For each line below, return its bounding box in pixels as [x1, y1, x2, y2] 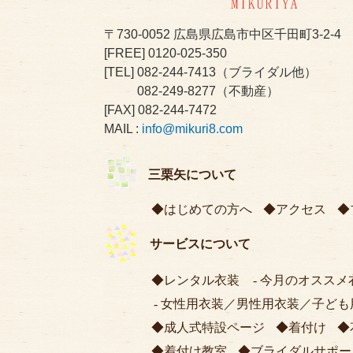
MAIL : [104, 121, 142, 136]
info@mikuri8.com [142, 121, 243, 136]
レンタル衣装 [164, 273, 240, 287]
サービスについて [150, 236, 251, 251]
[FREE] [104, 46, 148, 60]
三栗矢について [148, 168, 236, 182]
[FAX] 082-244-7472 [104, 102, 217, 117]
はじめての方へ [164, 202, 252, 216]
